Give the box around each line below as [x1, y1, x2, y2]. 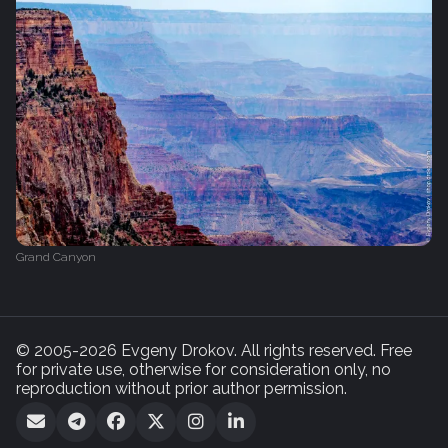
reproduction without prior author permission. [16, 379, 347, 399]
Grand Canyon [16, 250, 96, 265]
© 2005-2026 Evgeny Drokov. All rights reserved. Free [16, 341, 412, 361]
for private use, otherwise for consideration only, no [16, 360, 391, 380]
